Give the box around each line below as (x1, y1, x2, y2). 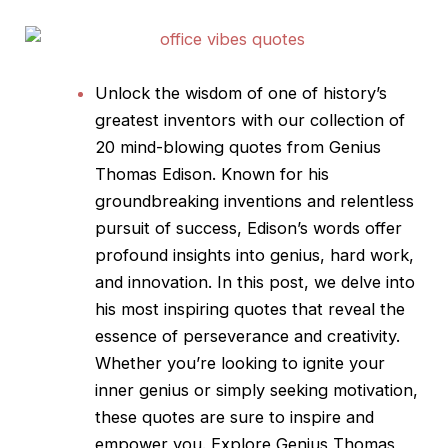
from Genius (286, 136, 381, 157)
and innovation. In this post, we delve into (94, 271, 415, 292)
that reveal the (291, 298, 405, 319)
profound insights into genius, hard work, (94, 244, 414, 265)
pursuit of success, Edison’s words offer (94, 217, 402, 238)
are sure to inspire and (199, 406, 374, 427)
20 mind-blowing (94, 136, 229, 157)
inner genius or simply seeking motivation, (94, 379, 418, 400)
